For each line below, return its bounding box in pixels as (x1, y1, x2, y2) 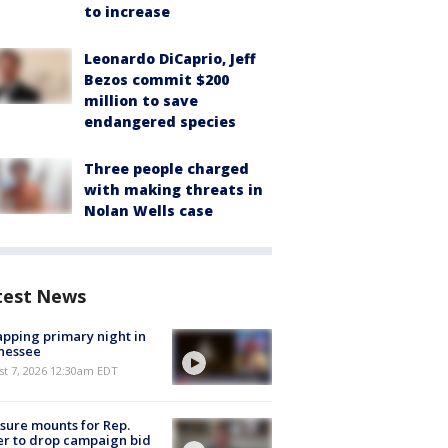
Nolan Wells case (84, 201, 213, 220)
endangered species (84, 112, 236, 131)
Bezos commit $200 (84, 70, 229, 89)
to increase (84, 2, 170, 21)
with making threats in (84, 180, 263, 199)
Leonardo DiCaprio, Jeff (84, 49, 256, 68)
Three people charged (84, 159, 249, 178)
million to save (84, 91, 198, 110)
